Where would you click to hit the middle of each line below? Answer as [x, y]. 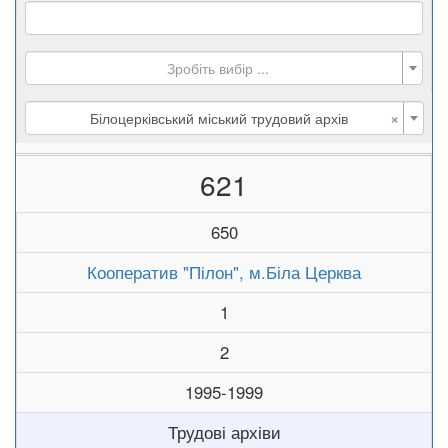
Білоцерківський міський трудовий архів [218, 118]
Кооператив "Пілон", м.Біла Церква [224, 272]
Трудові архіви [224, 432]
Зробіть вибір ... [218, 68]
